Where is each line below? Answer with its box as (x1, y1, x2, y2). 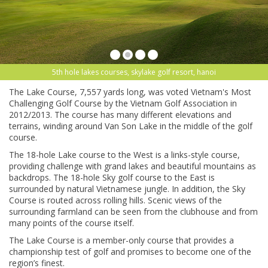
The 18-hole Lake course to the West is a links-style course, (9, 149, 240, 161)
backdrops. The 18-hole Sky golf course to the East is (9, 172, 215, 184)
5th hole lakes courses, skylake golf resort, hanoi (52, 67, 216, 78)
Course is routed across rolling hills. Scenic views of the (9, 194, 222, 206)
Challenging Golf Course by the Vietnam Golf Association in (9, 98, 237, 109)
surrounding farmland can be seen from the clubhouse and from (9, 206, 258, 218)
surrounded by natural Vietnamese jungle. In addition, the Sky (9, 183, 245, 195)
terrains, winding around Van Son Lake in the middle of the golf (9, 120, 252, 132)
